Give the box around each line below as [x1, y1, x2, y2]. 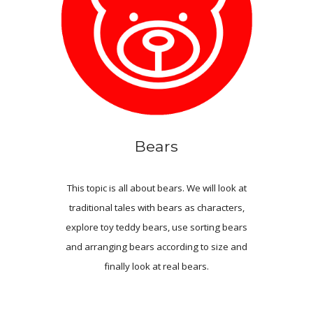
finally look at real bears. [104, 260, 209, 273]
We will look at [184, 182, 247, 195]
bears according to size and [127, 240, 247, 254]
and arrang [66, 240, 114, 254]
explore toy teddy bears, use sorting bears [66, 221, 247, 234]
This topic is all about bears [66, 182, 182, 195]
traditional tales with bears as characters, [68, 201, 245, 214]
